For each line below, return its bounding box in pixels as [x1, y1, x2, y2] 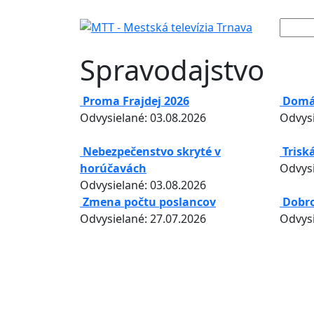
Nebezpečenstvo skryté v [83, 144, 221, 159]
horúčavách [80, 161, 146, 176]
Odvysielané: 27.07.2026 [80, 211, 206, 226]
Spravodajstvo [80, 50, 264, 89]
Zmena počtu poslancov [83, 194, 216, 210]
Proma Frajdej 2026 [83, 93, 189, 109]
